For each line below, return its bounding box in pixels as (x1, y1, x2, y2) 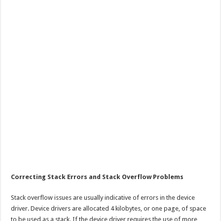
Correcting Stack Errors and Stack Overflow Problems (11, 173, 184, 181)
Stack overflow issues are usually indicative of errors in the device (11, 193, 195, 201)
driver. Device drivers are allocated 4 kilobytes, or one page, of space (11, 204, 207, 212)
